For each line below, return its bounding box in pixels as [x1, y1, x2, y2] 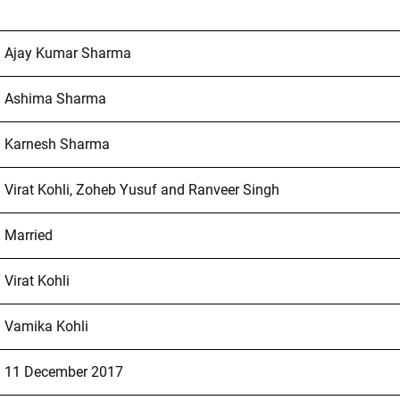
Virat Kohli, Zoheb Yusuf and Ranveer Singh [4, 180, 279, 198]
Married [4, 226, 53, 244]
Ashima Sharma [4, 89, 106, 107]
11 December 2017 [4, 362, 123, 380]
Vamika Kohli [4, 317, 88, 335]
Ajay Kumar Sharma [4, 44, 131, 62]
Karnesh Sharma [4, 135, 110, 153]
